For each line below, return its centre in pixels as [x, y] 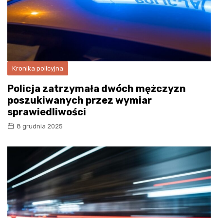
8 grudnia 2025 [40, 126]
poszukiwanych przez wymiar [80, 100]
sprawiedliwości [47, 112]
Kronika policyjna [38, 68]
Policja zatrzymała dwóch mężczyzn [97, 88]
